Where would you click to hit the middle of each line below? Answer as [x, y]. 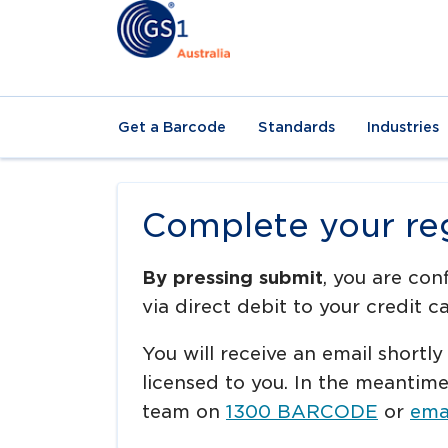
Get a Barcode [172, 127]
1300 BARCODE [302, 411]
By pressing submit [232, 277]
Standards [296, 127]
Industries [403, 127]
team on [184, 411]
